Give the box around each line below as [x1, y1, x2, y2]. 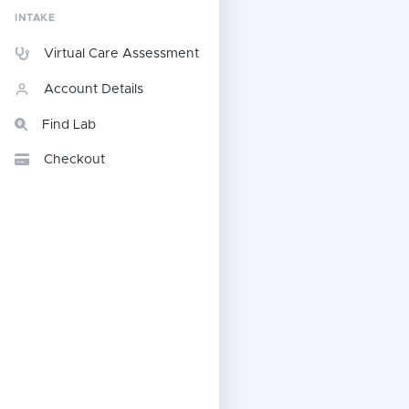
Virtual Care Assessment [44, 47, 199, 60]
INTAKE [15, 13, 56, 23]
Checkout [44, 153, 105, 166]
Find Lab [42, 119, 96, 131]
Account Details [44, 83, 143, 96]
